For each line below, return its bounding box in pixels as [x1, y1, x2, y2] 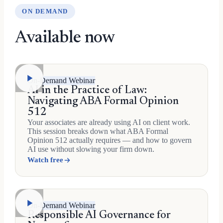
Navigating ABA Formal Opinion [27, 96, 179, 107]
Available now [15, 30, 115, 47]
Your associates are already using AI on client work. [27, 118, 190, 126]
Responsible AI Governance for [27, 210, 171, 221]
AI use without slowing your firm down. [27, 145, 154, 153]
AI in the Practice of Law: [27, 85, 147, 96]
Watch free [27, 156, 63, 164]
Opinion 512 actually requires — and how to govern [27, 136, 192, 144]
